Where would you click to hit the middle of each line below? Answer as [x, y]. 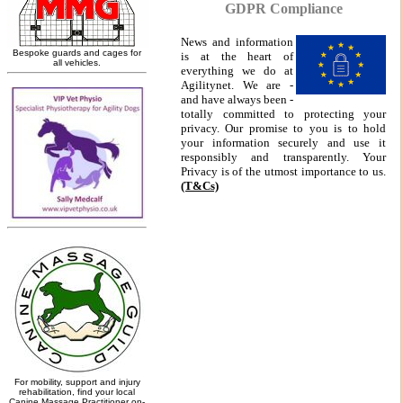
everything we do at [237, 70]
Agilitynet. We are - [237, 85]
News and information [237, 41]
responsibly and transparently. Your [283, 157]
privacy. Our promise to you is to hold [283, 128]
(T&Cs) [200, 185]
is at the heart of [237, 56]
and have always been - [237, 99]
